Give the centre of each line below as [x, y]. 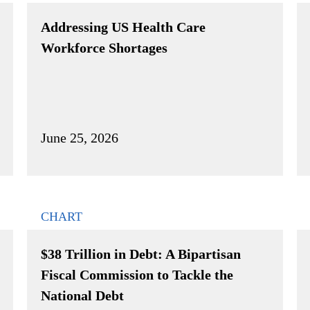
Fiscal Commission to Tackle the [137, 274]
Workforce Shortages [104, 47]
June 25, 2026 [80, 137]
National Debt [82, 295]
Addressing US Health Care [123, 27]
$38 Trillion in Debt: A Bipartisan [141, 254]
